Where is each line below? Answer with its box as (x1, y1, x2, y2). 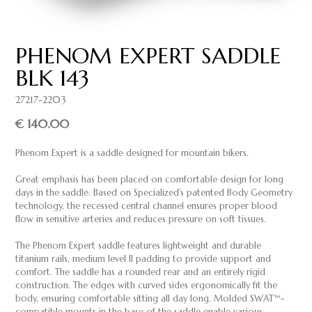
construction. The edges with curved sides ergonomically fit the (15, 280, 277, 292)
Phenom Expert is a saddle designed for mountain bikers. (15, 148, 249, 159)
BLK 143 (15, 64, 89, 93)
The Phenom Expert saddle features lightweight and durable (15, 240, 261, 252)
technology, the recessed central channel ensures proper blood (15, 201, 277, 212)
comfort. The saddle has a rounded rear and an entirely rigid (15, 267, 265, 279)
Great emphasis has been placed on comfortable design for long (15, 174, 283, 186)
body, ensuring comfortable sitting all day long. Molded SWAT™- (15, 293, 284, 305)
